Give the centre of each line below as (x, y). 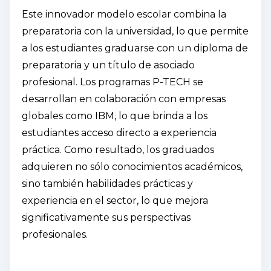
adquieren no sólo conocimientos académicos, (132, 166)
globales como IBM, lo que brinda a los (115, 116)
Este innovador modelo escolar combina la (124, 14)
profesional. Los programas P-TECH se (113, 82)
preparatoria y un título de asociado (108, 65)
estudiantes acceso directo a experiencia (119, 132)
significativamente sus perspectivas (106, 217)
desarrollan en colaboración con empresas (124, 99)
